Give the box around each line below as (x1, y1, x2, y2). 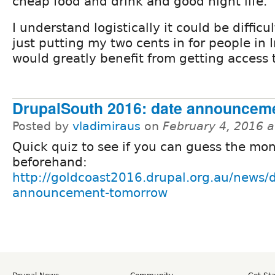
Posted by (12, 120, 72, 133)
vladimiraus (72, 120, 141, 133)
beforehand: (12, 155, 87, 170)
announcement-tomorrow (12, 185, 168, 201)
